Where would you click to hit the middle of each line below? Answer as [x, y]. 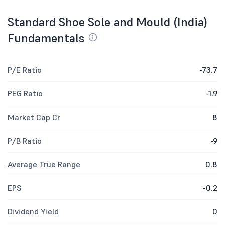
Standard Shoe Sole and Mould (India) [107, 22]
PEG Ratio [25, 93]
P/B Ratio [25, 141]
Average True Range [44, 164]
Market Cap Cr [34, 117]
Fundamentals [48, 38]
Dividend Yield [33, 211]
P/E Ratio [25, 70]
